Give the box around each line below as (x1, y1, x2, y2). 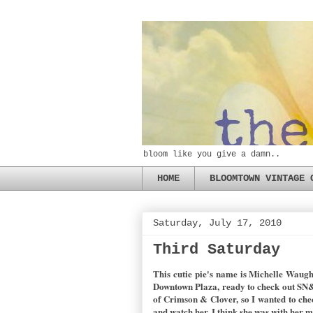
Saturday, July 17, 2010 (153, 217, 282, 228)
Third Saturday (153, 240, 280, 259)
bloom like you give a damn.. (143, 150, 280, 159)
